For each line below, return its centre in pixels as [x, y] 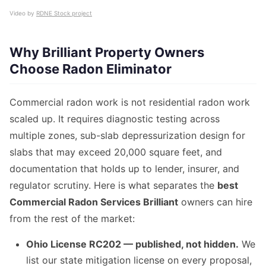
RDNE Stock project [64, 13]
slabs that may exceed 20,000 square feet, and [116, 152]
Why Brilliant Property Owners [107, 53]
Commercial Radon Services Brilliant [94, 202]
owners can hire [215, 202]
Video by [23, 13]
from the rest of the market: [72, 219]
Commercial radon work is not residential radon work [130, 102]
